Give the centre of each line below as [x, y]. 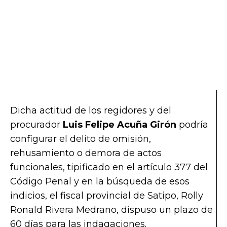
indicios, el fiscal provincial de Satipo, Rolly [107, 195]
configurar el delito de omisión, [81, 139]
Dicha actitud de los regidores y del [91, 110]
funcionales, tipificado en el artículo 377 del [109, 167]
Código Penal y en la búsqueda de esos [100, 181]
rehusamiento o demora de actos [86, 153]
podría [192, 124]
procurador [36, 124]
